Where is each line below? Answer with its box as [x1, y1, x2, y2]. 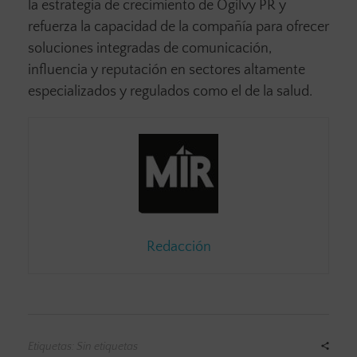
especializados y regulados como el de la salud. [28, 84, 312, 100]
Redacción [146, 239, 211, 256]
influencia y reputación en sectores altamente [28, 62, 305, 79]
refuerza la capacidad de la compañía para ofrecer [28, 19, 329, 36]
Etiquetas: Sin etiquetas [28, 340, 138, 354]
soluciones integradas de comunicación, [28, 41, 272, 57]
